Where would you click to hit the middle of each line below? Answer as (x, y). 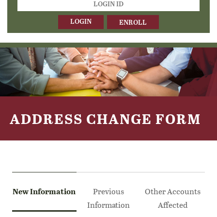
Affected (173, 204)
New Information (44, 191)
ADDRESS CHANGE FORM (105, 118)
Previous (108, 191)
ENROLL (133, 23)
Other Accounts (173, 191)
